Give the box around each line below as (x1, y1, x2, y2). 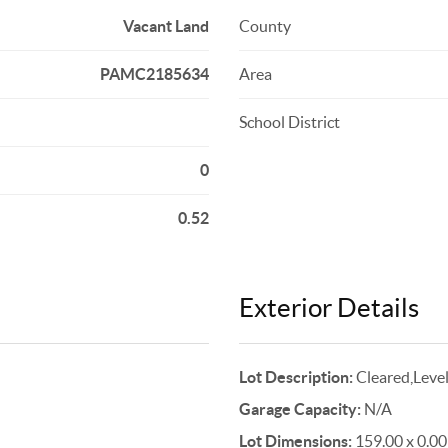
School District (238, 113, 340, 131)
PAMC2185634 (99, 65, 209, 83)
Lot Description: (238, 368, 353, 386)
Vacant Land (122, 17, 209, 35)
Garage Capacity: (238, 400, 361, 418)
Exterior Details (238, 293, 419, 322)
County (238, 17, 291, 35)
